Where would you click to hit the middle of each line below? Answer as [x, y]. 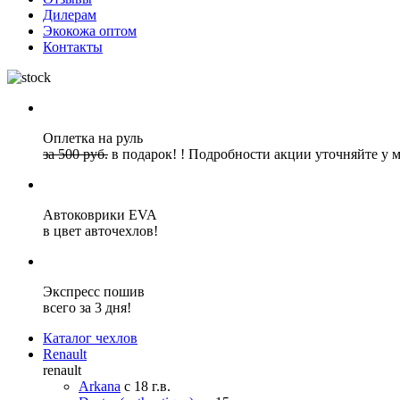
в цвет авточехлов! [100, 231]
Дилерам [70, 15]
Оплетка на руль [93, 138]
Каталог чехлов [90, 338]
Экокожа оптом [90, 31]
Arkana [100, 386]
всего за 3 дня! [87, 308]
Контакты [73, 47]
